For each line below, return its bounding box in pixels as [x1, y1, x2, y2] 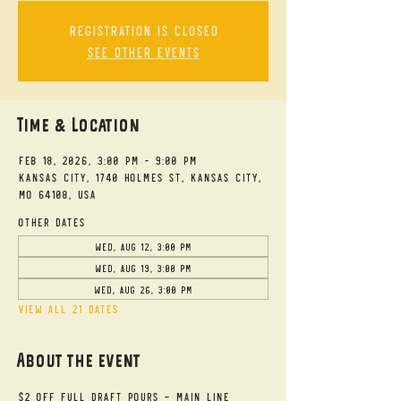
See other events [87, 43, 200, 60]
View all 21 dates [18, 301, 118, 316]
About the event [18, 349, 141, 371]
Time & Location [18, 114, 141, 136]
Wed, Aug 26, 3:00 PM [94, 283, 192, 295]
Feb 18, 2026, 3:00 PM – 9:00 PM [18, 152, 197, 167]
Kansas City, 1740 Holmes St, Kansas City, [18, 169, 261, 184]
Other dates [18, 214, 85, 229]
